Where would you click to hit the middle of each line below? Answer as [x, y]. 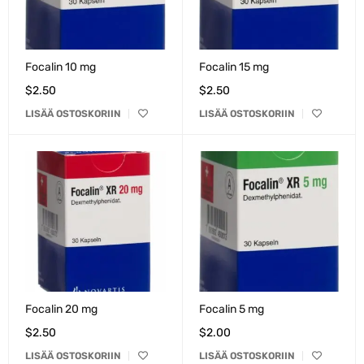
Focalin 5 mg [231, 309]
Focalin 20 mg [61, 309]
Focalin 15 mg [234, 67]
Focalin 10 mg [61, 67]
